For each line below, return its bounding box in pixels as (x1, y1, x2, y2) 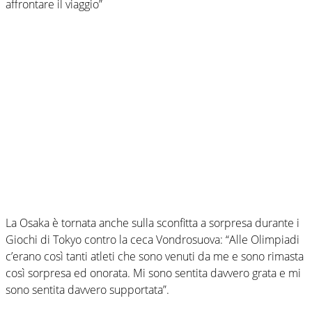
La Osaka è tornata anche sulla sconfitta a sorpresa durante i (6, 214, 299, 231)
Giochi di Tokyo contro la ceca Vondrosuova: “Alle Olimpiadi (6, 231, 299, 247)
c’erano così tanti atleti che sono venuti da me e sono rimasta (6, 248, 304, 264)
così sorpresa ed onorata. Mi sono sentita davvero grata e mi (6, 265, 301, 281)
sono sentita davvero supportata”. (6, 281, 169, 297)
